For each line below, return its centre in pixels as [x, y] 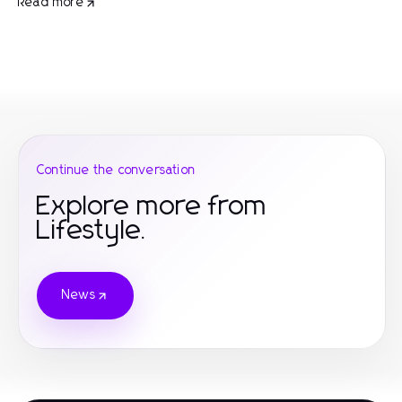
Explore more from [152, 206]
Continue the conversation [116, 170]
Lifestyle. [93, 231]
